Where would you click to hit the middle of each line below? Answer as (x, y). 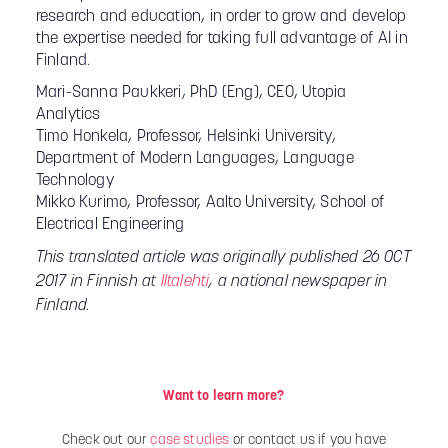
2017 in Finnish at (98, 282)
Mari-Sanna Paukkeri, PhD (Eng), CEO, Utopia (191, 93)
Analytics (68, 115)
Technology (74, 181)
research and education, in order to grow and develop (221, 17)
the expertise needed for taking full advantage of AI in (221, 39)
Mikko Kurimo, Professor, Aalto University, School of (210, 203)
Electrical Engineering (110, 225)
